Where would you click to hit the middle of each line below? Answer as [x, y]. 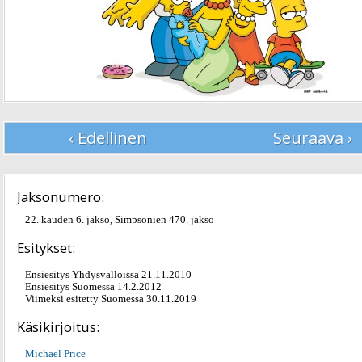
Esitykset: [46, 248]
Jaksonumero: [61, 197]
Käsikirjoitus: [58, 327]
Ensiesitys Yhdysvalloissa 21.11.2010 [108, 275]
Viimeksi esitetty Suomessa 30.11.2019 [111, 299]
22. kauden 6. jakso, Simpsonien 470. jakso [120, 220]
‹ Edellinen [107, 138]
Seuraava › [313, 138]
